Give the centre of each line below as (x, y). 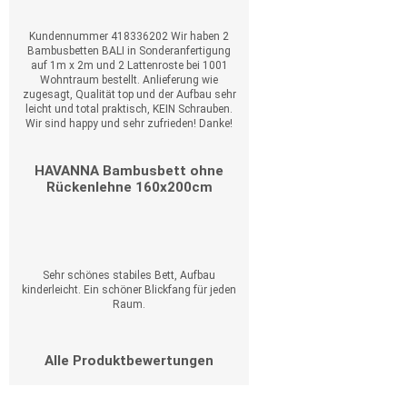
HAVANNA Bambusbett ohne (129, 171)
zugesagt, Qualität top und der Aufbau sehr (129, 94)
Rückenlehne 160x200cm (129, 187)
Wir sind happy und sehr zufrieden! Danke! (129, 124)
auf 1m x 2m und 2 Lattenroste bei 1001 (129, 65)
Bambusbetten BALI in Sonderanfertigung (129, 51)
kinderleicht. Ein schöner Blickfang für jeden (129, 290)
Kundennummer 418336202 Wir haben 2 (129, 36)
